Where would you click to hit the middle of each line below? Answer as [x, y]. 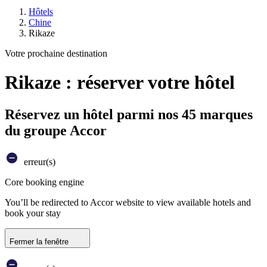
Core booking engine [44, 182]
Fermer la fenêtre [39, 241]
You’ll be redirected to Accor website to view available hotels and [128, 202]
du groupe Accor [56, 130]
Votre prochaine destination [56, 53]
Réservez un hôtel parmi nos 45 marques [129, 114]
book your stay [33, 213]
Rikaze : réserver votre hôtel [120, 83]
